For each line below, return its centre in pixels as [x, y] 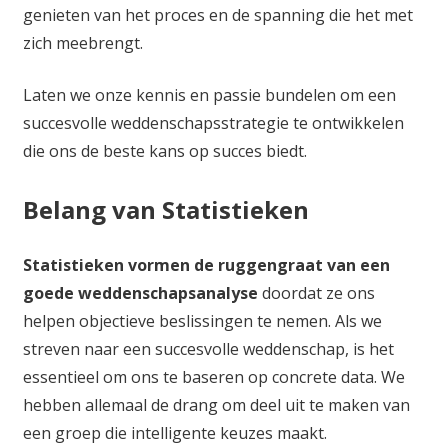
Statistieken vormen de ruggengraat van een [206, 264]
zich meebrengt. [82, 42]
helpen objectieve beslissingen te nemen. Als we [202, 320]
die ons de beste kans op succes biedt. [164, 150]
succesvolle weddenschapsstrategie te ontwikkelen [213, 122]
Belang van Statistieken [165, 209]
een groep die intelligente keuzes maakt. [174, 432]
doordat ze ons [316, 292]
